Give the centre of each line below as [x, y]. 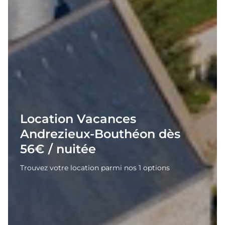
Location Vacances [78, 119]
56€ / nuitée [58, 149]
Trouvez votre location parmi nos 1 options [95, 168]
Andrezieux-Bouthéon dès [100, 134]
